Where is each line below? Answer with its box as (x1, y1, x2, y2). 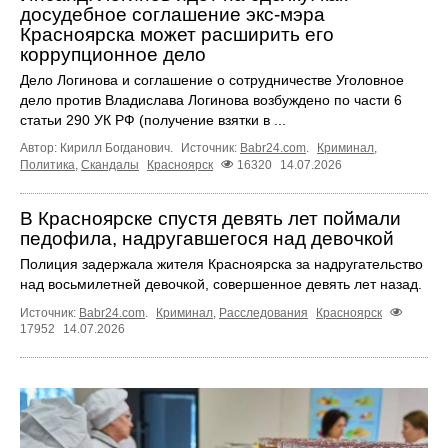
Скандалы (81, 157, 139, 172)
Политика (20, 157, 75, 172)
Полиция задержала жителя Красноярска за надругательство (20, 255, 423, 272)
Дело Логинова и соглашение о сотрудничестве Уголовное (20, 71, 404, 88)
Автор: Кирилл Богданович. (20, 140, 176, 155)
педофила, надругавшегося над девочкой (20, 227, 394, 249)
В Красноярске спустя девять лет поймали (20, 207, 401, 229)
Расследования (219, 305, 308, 320)
